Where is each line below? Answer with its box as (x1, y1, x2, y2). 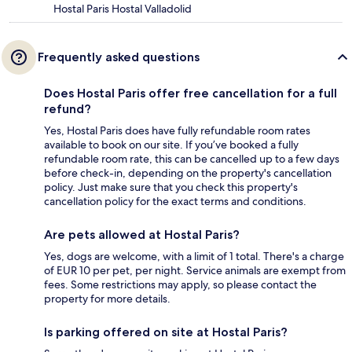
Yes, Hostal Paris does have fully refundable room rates (44, 123, 310, 138)
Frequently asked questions (38, 49, 200, 65)
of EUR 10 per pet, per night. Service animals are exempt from (44, 263, 346, 278)
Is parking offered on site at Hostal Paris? (44, 324, 288, 340)
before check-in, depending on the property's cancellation (44, 166, 332, 181)
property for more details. (44, 291, 170, 306)
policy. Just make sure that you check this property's (44, 180, 298, 195)
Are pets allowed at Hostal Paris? (44, 227, 240, 243)
